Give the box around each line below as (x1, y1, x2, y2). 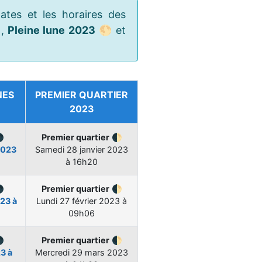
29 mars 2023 (72, 247, 128, 258)
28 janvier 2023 (67, 144, 128, 155)
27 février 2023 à (60, 196, 127, 206)
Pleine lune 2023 (8, 24, 95, 37)
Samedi (35, 144, 67, 155)
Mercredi (35, 247, 72, 258)
